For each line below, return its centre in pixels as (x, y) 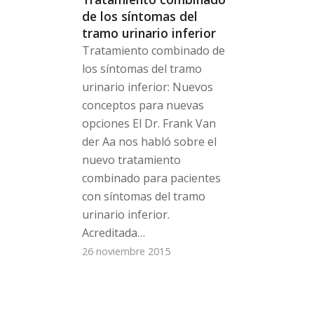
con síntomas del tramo (144, 197)
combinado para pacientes (152, 178)
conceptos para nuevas (143, 105)
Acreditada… (114, 233)
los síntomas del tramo (142, 69)
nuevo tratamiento (132, 160)
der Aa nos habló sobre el (150, 142)
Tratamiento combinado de (154, 51)
